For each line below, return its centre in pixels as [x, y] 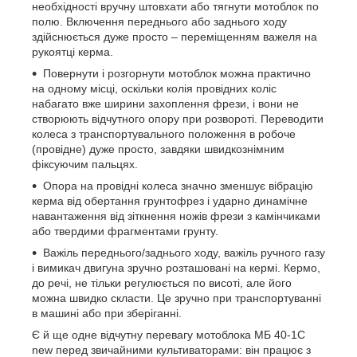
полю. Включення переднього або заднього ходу [159, 21]
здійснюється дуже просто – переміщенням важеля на [175, 36]
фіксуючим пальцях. [85, 164]
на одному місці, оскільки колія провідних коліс [154, 88]
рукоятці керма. [73, 51]
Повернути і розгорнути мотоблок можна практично [177, 73]
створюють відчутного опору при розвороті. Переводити [178, 118]
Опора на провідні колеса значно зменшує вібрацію [178, 185]
